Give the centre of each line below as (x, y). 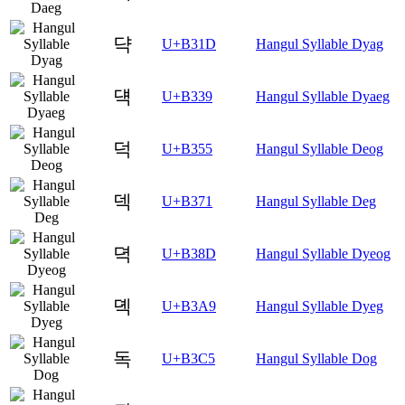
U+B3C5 (188, 358)
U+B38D (189, 253)
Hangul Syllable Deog (320, 148)
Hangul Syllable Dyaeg (323, 96)
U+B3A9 (189, 306)
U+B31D (189, 43)
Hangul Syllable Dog (316, 358)
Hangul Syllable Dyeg (320, 306)
